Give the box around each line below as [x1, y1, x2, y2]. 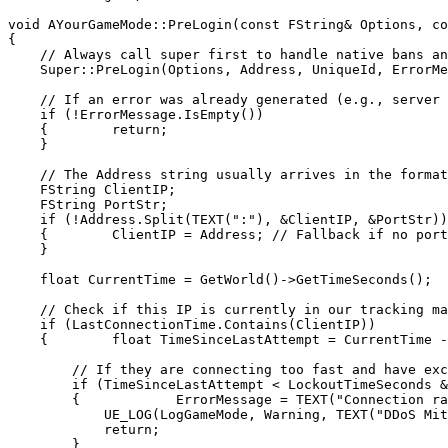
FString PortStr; [8, 197, 168, 213]
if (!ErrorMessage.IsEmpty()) [8, 107, 264, 123]
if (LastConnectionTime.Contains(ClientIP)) [8, 317, 376, 333]
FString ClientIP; [8, 182, 176, 198]
